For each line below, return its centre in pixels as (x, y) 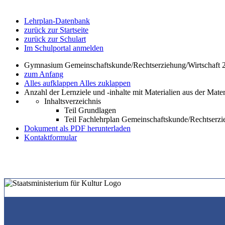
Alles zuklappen (105, 83)
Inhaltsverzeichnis (73, 101)
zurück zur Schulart (55, 39)
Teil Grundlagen (90, 110)
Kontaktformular (50, 137)
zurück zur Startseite (56, 30)
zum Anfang (44, 74)
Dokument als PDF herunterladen (77, 128)
